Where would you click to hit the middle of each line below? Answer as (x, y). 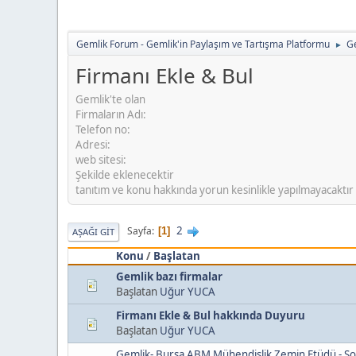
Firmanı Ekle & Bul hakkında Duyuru (211, 315)
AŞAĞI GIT (93, 231)
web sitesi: (101, 159)
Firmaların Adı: (111, 114)
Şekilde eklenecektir (125, 174)
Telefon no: (103, 129)
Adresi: (93, 144)
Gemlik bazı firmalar (169, 276)
